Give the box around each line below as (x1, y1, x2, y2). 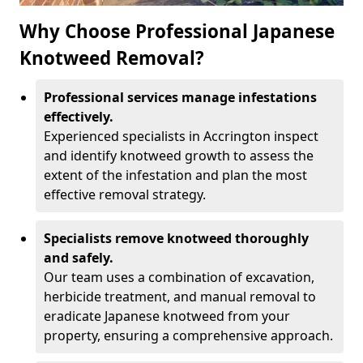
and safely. (44, 249, 113, 267)
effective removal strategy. (44, 186, 206, 203)
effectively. (44, 108, 113, 126)
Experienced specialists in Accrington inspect (44, 127, 318, 145)
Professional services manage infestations (44, 88, 317, 106)
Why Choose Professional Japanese (19, 19, 335, 44)
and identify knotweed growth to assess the (44, 147, 314, 164)
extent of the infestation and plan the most (44, 166, 307, 184)
